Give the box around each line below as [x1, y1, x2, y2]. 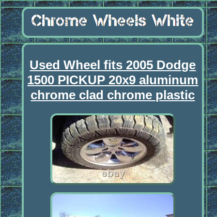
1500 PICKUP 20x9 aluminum [27, 72, 199, 87]
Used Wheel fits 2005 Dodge [30, 57, 196, 72]
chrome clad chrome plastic [31, 87, 195, 102]
